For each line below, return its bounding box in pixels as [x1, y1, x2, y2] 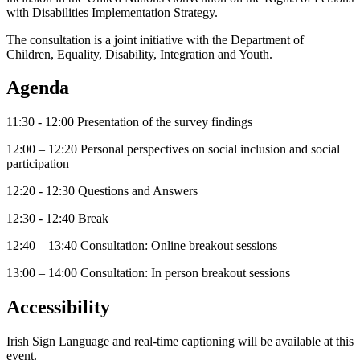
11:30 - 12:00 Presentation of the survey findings [6, 115, 252, 129]
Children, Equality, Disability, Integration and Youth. [6, 47, 272, 61]
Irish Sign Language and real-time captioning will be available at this [6, 334, 354, 349]
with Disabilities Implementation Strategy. [6, 5, 218, 19]
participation [6, 157, 69, 171]
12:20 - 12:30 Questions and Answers [6, 184, 198, 198]
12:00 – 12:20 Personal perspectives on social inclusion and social [6, 142, 340, 157]
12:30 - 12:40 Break [6, 211, 108, 226]
